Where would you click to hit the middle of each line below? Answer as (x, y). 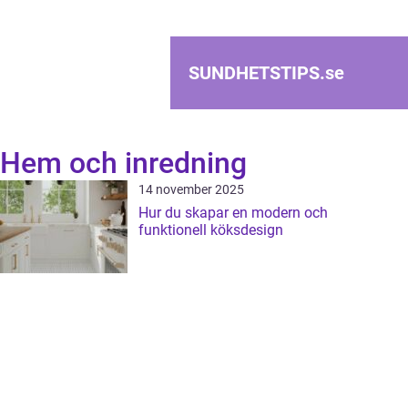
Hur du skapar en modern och (233, 213)
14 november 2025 (191, 189)
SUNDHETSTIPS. (257, 73)
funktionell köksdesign (211, 230)
